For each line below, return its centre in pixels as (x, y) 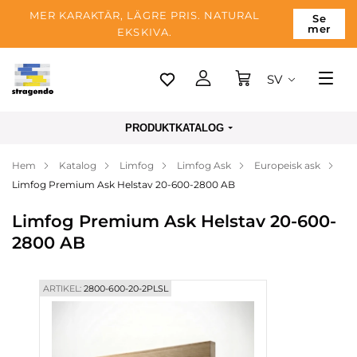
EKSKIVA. (145, 32)
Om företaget (73, 202)
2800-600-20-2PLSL (124, 288)
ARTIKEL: (62, 288)
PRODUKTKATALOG (174, 128)
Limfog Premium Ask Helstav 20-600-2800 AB (124, 184)
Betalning (61, 172)
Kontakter (62, 263)
